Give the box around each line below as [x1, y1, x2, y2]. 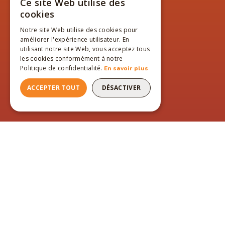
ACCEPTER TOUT [27, 83, 80, 92]
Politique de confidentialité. [20, 64, 104, 72]
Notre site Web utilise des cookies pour [20, 26, 138, 34]
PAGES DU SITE [34, 191, 155, 213]
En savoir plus [104, 64, 149, 72]
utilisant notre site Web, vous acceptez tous [20, 45, 150, 53]
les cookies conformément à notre [20, 54, 123, 63]
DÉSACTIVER [101, 83, 141, 92]
